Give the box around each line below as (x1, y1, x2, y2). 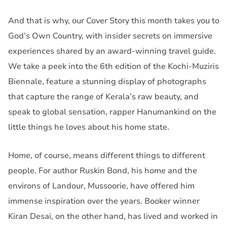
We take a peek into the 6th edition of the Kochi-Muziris (8, 60, 219, 72)
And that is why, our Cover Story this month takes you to (8, 15, 219, 26)
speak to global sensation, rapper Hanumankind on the (8, 106, 216, 118)
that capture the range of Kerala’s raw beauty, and (8, 91, 199, 102)
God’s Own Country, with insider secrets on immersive (8, 30, 212, 42)
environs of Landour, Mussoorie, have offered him (8, 180, 195, 192)
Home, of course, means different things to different (8, 149, 205, 161)
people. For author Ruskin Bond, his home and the (8, 165, 197, 176)
